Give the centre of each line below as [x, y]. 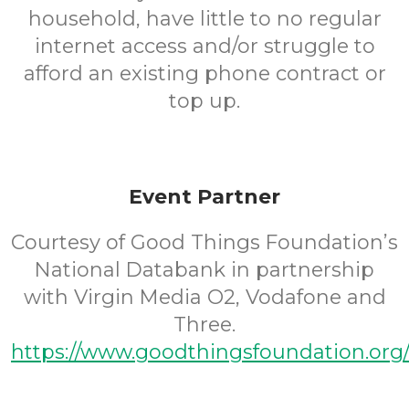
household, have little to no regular [204, 19]
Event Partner [204, 197]
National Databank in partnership [204, 270]
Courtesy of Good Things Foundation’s [204, 242]
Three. [204, 325]
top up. [204, 101]
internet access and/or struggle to [204, 46]
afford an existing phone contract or [204, 73]
